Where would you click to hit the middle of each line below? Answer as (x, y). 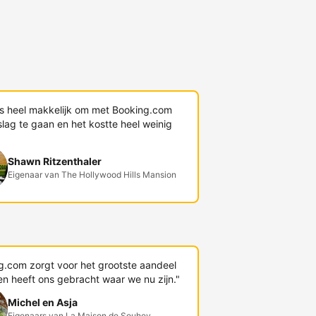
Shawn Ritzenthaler (54, 161)
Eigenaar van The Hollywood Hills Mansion (92, 175)
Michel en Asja (42, 302)
